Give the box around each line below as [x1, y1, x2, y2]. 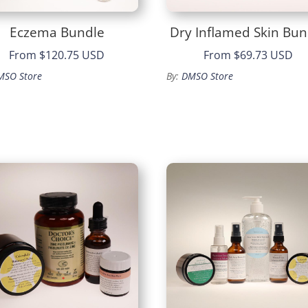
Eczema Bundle [9, 23, 104, 41]
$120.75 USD [39, 47, 105, 63]
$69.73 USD [233, 47, 293, 63]
